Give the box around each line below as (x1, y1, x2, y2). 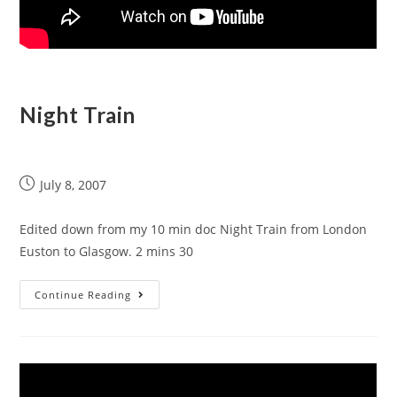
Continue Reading (35, 288, 132, 301)
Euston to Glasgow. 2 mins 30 (19, 243, 194, 260)
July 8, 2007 (40, 176, 107, 193)
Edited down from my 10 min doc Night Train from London (19, 221, 368, 237)
